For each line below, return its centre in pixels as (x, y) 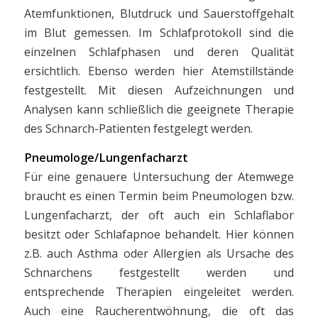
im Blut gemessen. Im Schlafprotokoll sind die (159, 33)
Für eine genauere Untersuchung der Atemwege (159, 177)
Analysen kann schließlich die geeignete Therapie (159, 110)
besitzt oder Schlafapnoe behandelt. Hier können (159, 235)
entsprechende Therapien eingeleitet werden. (159, 292)
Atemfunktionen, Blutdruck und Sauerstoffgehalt (159, 14)
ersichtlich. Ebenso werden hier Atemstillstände (159, 71)
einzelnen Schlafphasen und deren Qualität (159, 52)
